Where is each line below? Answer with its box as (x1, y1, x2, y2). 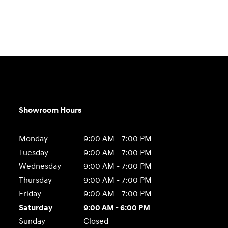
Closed (83, 216, 108, 226)
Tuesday (19, 148, 49, 158)
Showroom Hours (19, 105, 82, 116)
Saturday (19, 203, 53, 213)
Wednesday (19, 161, 62, 172)
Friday (19, 189, 42, 199)
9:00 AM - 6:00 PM (83, 203, 150, 213)
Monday (19, 134, 48, 144)
